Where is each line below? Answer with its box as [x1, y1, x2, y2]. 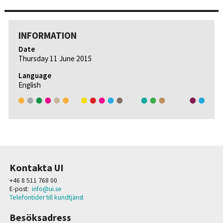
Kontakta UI [9, 161, 64, 174]
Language [18, 71, 51, 81]
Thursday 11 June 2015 [18, 54, 92, 64]
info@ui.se [31, 185, 62, 194]
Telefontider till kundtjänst [9, 193, 84, 202]
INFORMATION [18, 29, 77, 41]
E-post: [9, 185, 32, 194]
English [18, 80, 41, 90]
